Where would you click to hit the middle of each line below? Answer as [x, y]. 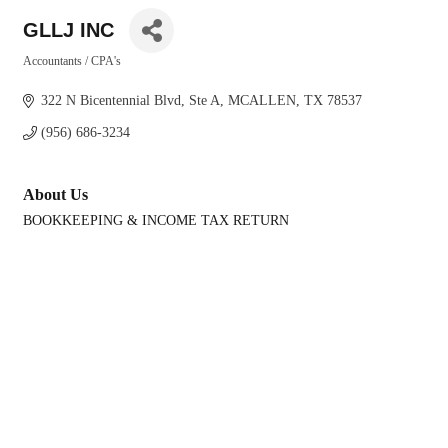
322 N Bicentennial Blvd [110, 100]
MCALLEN [261, 100]
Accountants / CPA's [72, 61]
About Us [55, 194]
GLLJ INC [68, 30]
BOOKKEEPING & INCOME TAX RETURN [156, 220]
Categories [49, 75]
